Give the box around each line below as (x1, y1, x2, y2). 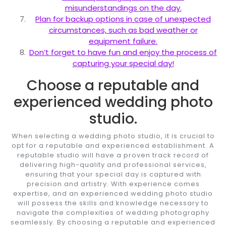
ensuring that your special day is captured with (25, 169, 201, 179)
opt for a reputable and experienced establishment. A (12, 140, 214, 150)
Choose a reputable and (27, 75, 199, 95)
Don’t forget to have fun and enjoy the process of (29, 46, 217, 58)
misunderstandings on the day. (65, 2, 182, 13)
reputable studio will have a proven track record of (17, 150, 209, 160)
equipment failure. (89, 35, 157, 46)
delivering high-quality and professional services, (19, 159, 207, 169)
